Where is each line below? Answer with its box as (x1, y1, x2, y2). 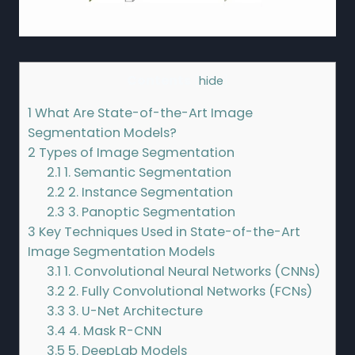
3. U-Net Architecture (65, 302, 204, 321)
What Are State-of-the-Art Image (32, 104, 253, 123)
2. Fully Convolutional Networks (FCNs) (65, 282, 313, 301)
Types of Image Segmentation (36, 143, 235, 162)
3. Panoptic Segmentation (65, 203, 236, 222)
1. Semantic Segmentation (61, 163, 232, 182)
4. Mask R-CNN (66, 322, 162, 341)
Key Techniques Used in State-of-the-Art (36, 223, 300, 242)
